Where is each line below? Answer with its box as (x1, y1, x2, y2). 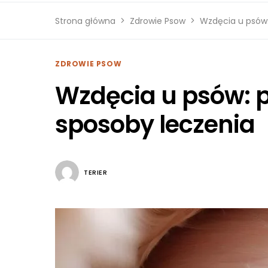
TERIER (84, 167, 108, 177)
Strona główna (55, 15, 115, 27)
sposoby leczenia (55, 108, 255, 141)
